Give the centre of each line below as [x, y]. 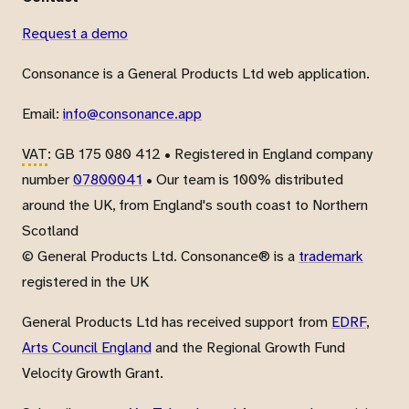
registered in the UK [85, 281]
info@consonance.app [132, 113]
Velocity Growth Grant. [93, 372]
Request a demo [75, 33]
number [47, 179]
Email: [42, 113]
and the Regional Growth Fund [248, 347]
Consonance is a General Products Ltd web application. [196, 73]
